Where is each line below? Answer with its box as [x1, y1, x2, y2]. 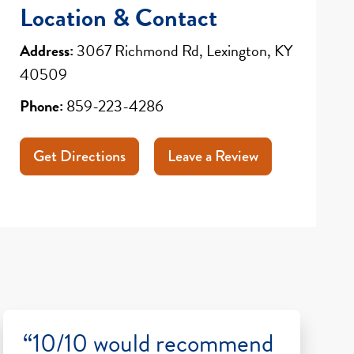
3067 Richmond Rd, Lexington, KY [73, 38, 293, 62]
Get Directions [33, 144, 126, 168]
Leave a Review [168, 144, 259, 168]
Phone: [20, 93, 64, 118]
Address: [20, 38, 74, 62]
